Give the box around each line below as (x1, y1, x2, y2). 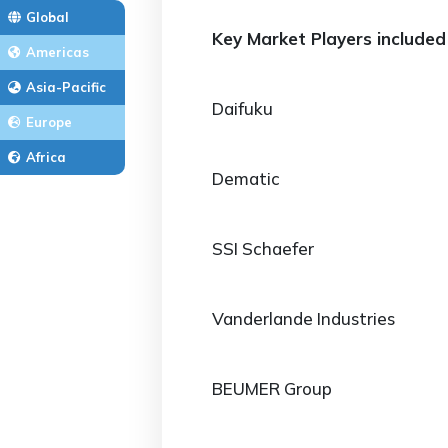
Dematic (212, 168, 280, 189)
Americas (26, 44, 89, 60)
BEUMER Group (212, 378, 332, 399)
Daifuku (212, 98, 273, 119)
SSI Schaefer (212, 238, 314, 259)
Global (26, 9, 69, 25)
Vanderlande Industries (212, 308, 395, 329)
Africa (26, 149, 66, 165)
